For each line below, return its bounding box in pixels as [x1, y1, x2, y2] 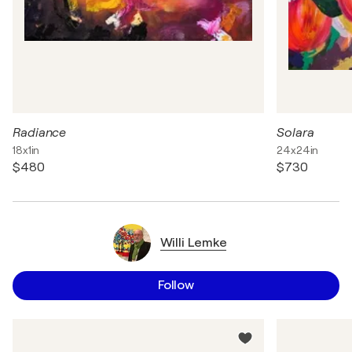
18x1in [13, 144, 40, 156]
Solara [277, 126, 314, 140]
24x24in [277, 144, 319, 156]
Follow [157, 278, 195, 292]
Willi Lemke [159, 235, 227, 250]
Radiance [13, 126, 67, 140]
